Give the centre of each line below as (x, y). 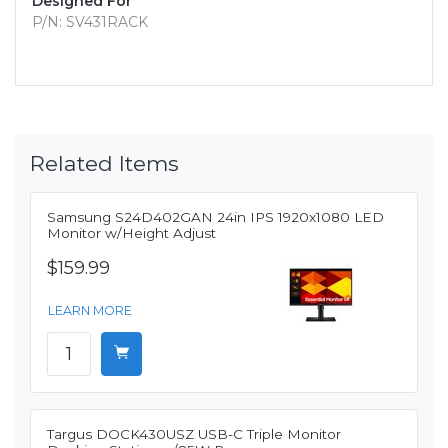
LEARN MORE (90, 311)
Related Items (104, 163)
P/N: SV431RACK (90, 22)
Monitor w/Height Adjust (131, 233)
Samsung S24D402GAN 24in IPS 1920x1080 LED (215, 217)
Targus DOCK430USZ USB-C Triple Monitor (194, 434)
